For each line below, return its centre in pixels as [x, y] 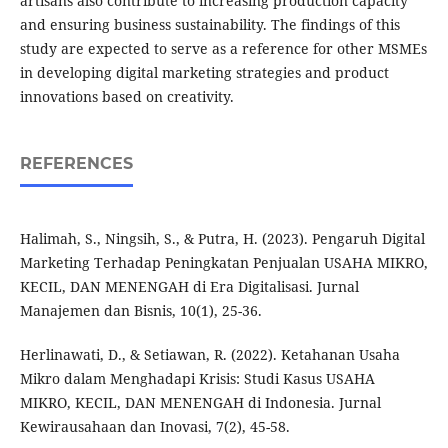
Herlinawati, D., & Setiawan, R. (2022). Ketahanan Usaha [209, 355]
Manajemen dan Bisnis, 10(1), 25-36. [140, 311]
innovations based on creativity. [126, 97]
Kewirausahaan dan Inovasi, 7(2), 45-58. [154, 427]
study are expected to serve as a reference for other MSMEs [223, 49]
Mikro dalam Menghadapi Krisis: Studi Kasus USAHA [197, 379]
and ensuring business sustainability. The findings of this [209, 25]
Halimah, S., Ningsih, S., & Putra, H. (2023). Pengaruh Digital [222, 239]
